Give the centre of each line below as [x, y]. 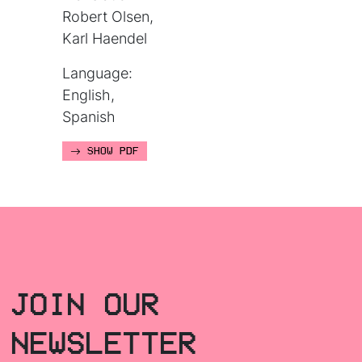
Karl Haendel [105, 39]
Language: [98, 74]
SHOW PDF [110, 152]
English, [89, 95]
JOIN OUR [85, 304]
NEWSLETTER [104, 343]
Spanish [89, 117]
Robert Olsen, [108, 17]
